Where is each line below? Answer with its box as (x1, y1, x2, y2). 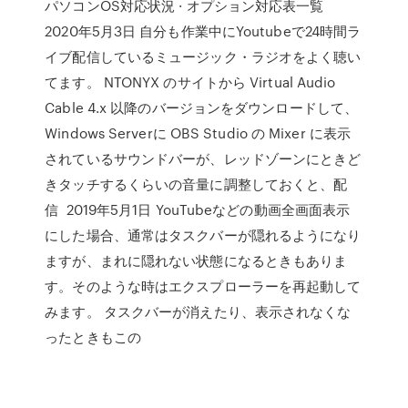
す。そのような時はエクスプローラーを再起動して (45, 276, 362, 296)
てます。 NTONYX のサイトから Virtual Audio (45, 72, 336, 92)
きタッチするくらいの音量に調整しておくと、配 (45, 174, 348, 194)
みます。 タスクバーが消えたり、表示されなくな (45, 301, 352, 321)
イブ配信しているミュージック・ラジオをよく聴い (45, 46, 362, 66)
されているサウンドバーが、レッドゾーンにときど (45, 148, 362, 168)
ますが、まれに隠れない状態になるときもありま (45, 250, 348, 270)
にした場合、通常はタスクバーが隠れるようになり (45, 225, 362, 245)
